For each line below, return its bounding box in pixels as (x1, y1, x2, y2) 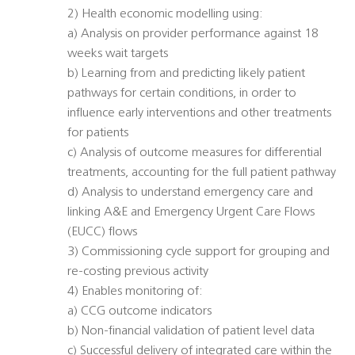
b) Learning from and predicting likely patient (67, 67, 305, 81)
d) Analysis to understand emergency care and (67, 186, 313, 200)
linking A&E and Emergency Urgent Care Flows (67, 206, 315, 219)
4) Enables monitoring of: (67, 285, 203, 299)
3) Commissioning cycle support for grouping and (67, 246, 330, 259)
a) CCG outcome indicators (67, 305, 212, 319)
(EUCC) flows (67, 226, 137, 239)
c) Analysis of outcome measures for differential (67, 147, 322, 160)
